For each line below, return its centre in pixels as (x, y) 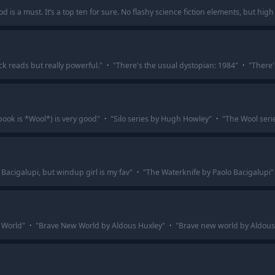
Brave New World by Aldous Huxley (100, 226)
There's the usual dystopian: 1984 (175, 65)
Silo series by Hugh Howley (161, 119)
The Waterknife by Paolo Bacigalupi (208, 172)
